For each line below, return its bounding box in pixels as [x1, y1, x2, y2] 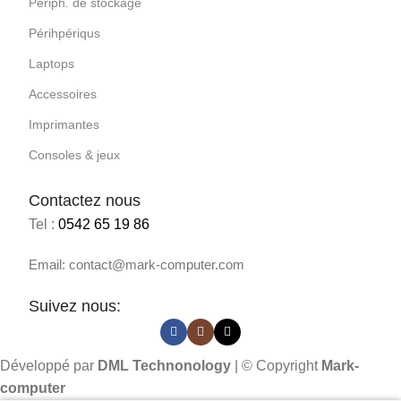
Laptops [29, 55, 74, 71]
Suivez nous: [29, 296, 121, 315]
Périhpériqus [29, 25, 100, 40]
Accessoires [29, 86, 97, 101]
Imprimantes [29, 116, 99, 132]
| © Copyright [231, 357, 321, 373]
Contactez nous [29, 191, 141, 209]
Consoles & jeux [29, 147, 120, 162]
